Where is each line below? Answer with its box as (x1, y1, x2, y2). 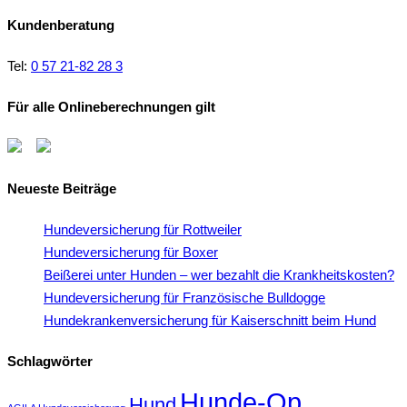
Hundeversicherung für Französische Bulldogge (44, 290, 325, 306)
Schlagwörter (7, 352, 93, 369)
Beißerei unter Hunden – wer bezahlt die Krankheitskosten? (44, 267, 394, 283)
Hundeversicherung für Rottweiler (44, 222, 242, 238)
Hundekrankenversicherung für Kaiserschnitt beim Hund (44, 313, 376, 329)
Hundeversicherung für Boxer (44, 244, 218, 261)
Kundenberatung (7, 17, 114, 34)
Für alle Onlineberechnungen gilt (7, 99, 215, 115)
